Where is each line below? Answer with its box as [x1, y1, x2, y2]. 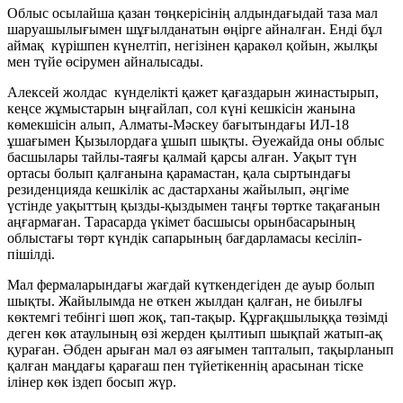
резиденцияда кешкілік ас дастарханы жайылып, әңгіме [7, 181, 349, 197]
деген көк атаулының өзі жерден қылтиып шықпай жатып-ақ [7, 325, 382, 341]
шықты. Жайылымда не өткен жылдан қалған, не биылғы [7, 292, 363, 309]
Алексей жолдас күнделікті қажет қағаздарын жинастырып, [7, 84, 379, 100]
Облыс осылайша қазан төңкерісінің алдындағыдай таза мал [7, 4, 378, 21]
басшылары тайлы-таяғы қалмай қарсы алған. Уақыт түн [7, 148, 357, 165]
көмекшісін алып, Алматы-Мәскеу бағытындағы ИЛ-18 [7, 116, 349, 132]
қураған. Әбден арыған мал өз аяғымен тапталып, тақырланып [7, 341, 394, 357]
